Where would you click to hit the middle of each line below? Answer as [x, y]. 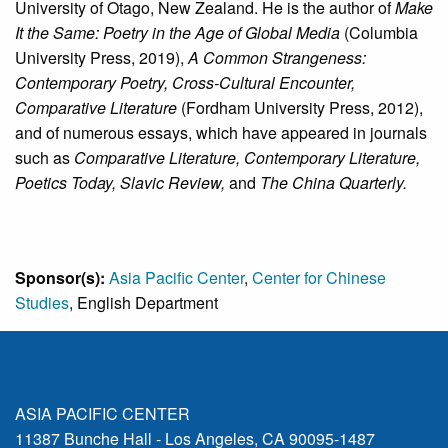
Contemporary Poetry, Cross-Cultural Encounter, [185, 83]
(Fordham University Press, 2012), [300, 108]
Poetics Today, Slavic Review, [120, 183]
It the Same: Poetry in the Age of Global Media [177, 33]
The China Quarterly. [331, 183]
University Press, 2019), [101, 58]
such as [44, 158]
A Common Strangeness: [277, 58]
